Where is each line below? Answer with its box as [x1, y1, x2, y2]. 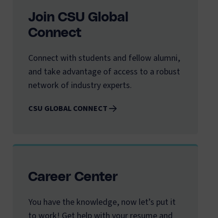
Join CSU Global [28, 10, 128, 24]
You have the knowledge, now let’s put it [28, 196, 176, 209]
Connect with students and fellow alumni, [28, 52, 180, 65]
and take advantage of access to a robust [28, 66, 180, 78]
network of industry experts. [28, 79, 132, 92]
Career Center [28, 170, 118, 184]
